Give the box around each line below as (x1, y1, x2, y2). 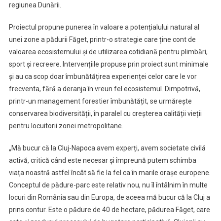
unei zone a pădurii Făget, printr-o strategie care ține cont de (8, 36, 196, 43)
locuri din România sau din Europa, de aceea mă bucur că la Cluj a (8, 193, 210, 201)
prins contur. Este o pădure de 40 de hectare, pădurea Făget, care (8, 206, 210, 214)
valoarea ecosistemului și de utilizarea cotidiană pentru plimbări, (8, 48, 208, 56)
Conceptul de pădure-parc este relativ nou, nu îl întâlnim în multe (8, 181, 208, 189)
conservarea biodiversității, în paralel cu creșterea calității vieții (8, 110, 202, 117)
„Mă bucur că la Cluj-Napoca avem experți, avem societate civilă (8, 144, 206, 152)
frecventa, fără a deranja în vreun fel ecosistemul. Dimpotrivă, (8, 85, 200, 93)
